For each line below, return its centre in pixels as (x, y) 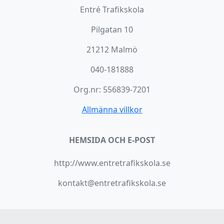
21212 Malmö (112, 50)
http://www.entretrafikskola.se (112, 163)
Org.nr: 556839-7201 (112, 90)
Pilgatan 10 (112, 30)
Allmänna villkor (112, 110)
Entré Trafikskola (112, 10)
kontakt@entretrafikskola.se (112, 183)
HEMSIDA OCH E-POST (112, 140)
